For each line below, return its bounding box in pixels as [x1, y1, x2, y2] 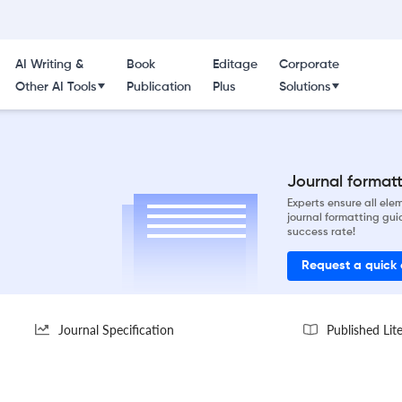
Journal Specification [58, 321, 174, 337]
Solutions [278, 81, 330, 93]
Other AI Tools [14, 81, 96, 93]
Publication [126, 81, 191, 93]
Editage [212, 58, 258, 71]
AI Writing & [14, 58, 83, 71]
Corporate [278, 58, 339, 71]
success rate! [287, 226, 355, 238]
